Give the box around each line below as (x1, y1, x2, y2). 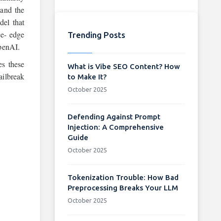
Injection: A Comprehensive (67, 122, 164, 131)
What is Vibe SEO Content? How (67, 62, 180, 71)
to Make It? (67, 72, 107, 81)
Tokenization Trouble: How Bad (67, 173, 179, 182)
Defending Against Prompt (67, 112, 160, 121)
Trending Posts (67, 30, 125, 39)
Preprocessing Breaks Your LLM (67, 183, 178, 192)
